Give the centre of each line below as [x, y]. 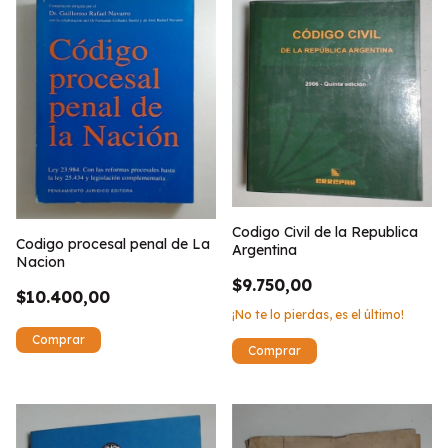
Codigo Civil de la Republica [325, 232]
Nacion [40, 261]
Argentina [264, 250]
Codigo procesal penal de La [113, 243]
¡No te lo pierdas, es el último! [318, 315]
